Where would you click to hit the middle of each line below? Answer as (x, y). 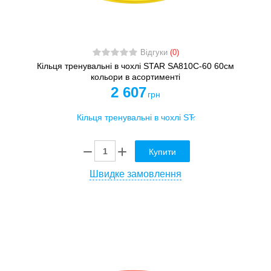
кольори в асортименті (135, 77)
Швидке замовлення (135, 174)
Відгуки (155, 53)
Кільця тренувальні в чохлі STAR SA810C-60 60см (135, 66)
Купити (162, 152)
